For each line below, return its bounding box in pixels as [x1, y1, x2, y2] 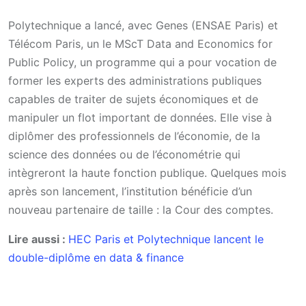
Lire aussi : [8, 232, 68, 246]
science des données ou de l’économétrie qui [8, 148, 240, 161]
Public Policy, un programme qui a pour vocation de [8, 55, 277, 69]
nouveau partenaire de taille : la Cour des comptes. [8, 203, 273, 217]
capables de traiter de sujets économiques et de [8, 92, 258, 106]
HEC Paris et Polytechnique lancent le [68, 232, 264, 246]
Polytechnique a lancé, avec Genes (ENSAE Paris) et [8, 18, 278, 32]
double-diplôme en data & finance [8, 251, 184, 264]
